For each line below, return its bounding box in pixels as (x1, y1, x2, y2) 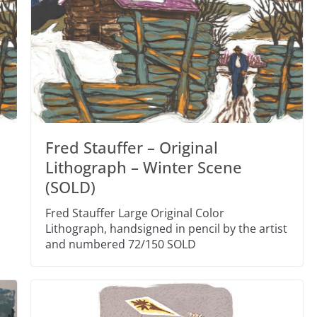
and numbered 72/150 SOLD (45, 236, 196, 252)
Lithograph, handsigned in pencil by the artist (45, 220, 287, 236)
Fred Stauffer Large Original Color (45, 204, 224, 221)
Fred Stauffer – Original (45, 136, 218, 158)
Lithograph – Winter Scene (45, 156, 242, 178)
